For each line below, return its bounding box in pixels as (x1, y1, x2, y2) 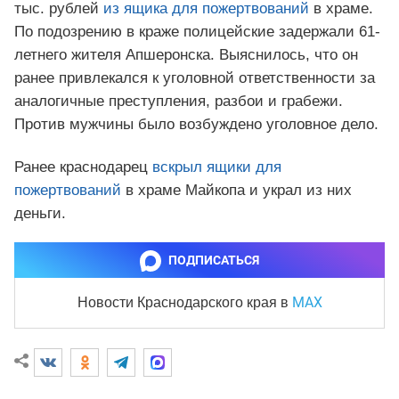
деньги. (14, 204, 66, 222)
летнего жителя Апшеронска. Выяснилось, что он (14, 45, 358, 63)
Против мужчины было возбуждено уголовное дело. (14, 115, 379, 133)
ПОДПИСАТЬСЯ (168, 252, 259, 267)
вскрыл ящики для (152, 158, 281, 175)
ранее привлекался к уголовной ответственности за (14, 69, 375, 86)
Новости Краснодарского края (77, 294, 281, 310)
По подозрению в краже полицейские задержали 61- (14, 22, 380, 40)
